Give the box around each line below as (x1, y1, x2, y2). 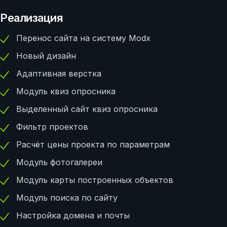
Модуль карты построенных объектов (16, 174, 173, 185)
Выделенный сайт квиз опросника (16, 103, 158, 114)
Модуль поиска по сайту (16, 192, 118, 203)
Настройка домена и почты (16, 210, 130, 220)
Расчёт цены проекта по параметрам (16, 139, 170, 149)
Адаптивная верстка (16, 68, 101, 79)
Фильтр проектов (16, 121, 88, 132)
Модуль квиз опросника (16, 86, 116, 96)
